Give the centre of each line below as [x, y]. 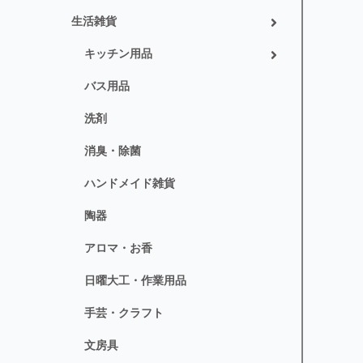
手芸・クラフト [124, 313]
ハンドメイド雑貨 [130, 184]
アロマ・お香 [118, 248]
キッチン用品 [118, 54]
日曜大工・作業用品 [135, 281]
